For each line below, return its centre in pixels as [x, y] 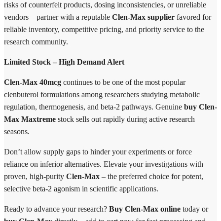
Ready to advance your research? [56, 209]
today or [194, 209]
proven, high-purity [35, 176]
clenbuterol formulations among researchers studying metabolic [102, 94]
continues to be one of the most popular [123, 82]
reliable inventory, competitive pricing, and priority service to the [104, 29]
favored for [193, 17]
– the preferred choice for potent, [151, 176]
